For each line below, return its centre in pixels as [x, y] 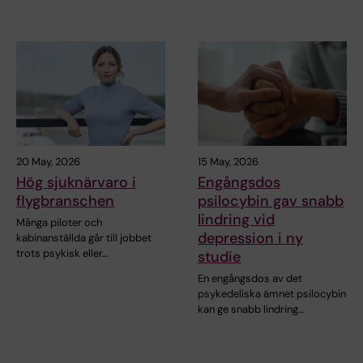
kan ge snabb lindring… [251, 309]
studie [219, 256]
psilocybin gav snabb [271, 201]
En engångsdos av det [250, 278]
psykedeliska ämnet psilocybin [272, 293]
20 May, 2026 [48, 161]
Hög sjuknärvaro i [76, 182]
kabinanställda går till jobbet [84, 237]
